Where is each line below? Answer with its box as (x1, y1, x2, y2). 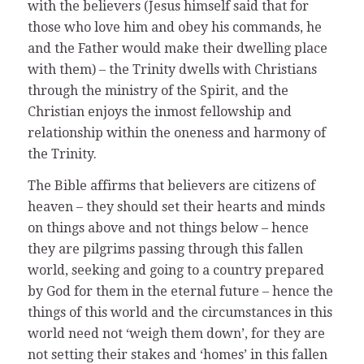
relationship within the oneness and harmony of (27, 124, 326, 141)
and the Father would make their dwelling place (27, 40, 327, 56)
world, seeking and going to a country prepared (27, 262, 324, 279)
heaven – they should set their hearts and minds (27, 199, 325, 215)
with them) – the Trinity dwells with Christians (27, 61, 317, 77)
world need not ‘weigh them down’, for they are (27, 326, 325, 342)
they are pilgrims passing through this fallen (27, 241, 303, 258)
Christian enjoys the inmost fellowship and (27, 103, 292, 119)
